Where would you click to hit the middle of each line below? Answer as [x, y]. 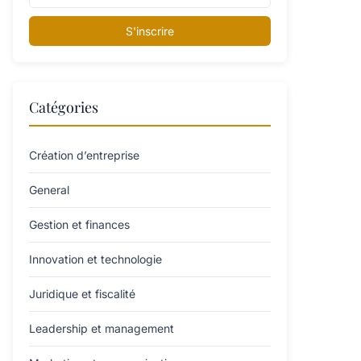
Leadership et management [102, 328]
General [49, 190]
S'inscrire [150, 31]
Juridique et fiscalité [82, 294]
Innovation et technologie [95, 259]
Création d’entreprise [84, 155]
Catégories [64, 107]
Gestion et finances [79, 224]
